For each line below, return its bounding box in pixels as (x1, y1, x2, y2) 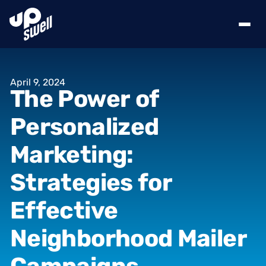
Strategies (10, 168, 133, 197)
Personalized (10, 112, 159, 141)
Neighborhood (10, 224, 173, 252)
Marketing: (10, 140, 134, 169)
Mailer (177, 224, 247, 252)
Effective (10, 196, 118, 224)
